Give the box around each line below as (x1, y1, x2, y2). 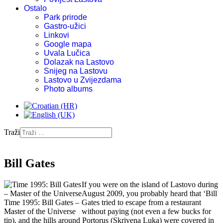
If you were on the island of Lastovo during (82, 180, 218, 189)
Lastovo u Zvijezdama (44, 76, 121, 84)
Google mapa (44, 40, 92, 48)
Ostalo (24, 4, 47, 12)
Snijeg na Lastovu (44, 67, 108, 75)
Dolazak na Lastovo (44, 58, 114, 66)
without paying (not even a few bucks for (82, 207, 211, 216)
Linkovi (44, 31, 69, 39)
